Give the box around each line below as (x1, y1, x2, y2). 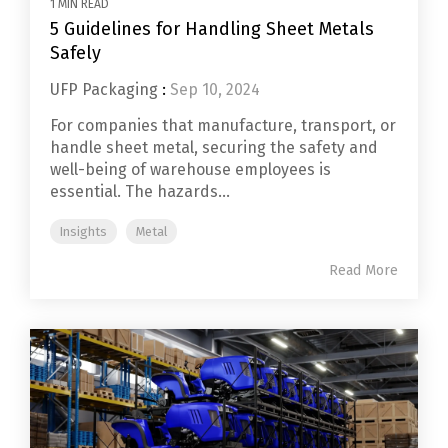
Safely (50, 42, 101, 65)
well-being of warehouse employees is (50, 160, 331, 180)
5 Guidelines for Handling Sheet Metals (50, 18, 374, 41)
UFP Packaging (50, 80, 158, 100)
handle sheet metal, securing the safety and (50, 138, 378, 158)
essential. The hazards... (50, 182, 230, 202)
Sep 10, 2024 (170, 80, 260, 100)
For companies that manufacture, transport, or (50, 116, 396, 136)
